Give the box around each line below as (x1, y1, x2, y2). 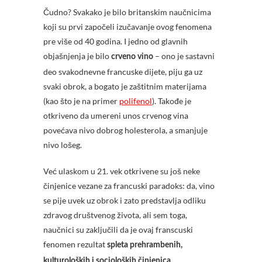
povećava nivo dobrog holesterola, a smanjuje (43, 125, 208, 135)
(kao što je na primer (43, 96, 119, 106)
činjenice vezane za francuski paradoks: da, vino (43, 181, 215, 191)
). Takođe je (152, 96, 191, 106)
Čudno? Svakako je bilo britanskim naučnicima (43, 7, 211, 17)
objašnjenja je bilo (43, 51, 111, 61)
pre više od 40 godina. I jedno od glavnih (43, 36, 188, 46)
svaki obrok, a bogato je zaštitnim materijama (43, 81, 206, 91)
